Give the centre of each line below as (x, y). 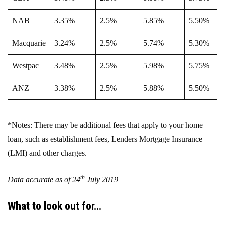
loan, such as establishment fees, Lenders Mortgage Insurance (105, 139)
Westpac (25, 65)
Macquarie (29, 43)
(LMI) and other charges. (47, 153)
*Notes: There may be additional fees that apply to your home (105, 125)
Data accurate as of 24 (44, 179)
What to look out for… (54, 206)
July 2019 (101, 179)
